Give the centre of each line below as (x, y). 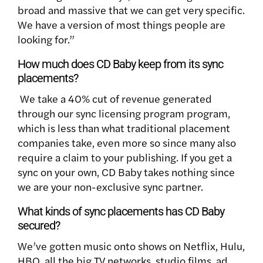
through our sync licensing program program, (124, 113)
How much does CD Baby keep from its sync (120, 64)
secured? (39, 225)
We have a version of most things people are (122, 24)
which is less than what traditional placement (124, 127)
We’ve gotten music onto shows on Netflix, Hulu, (131, 245)
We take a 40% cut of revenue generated (115, 98)
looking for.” (46, 39)
